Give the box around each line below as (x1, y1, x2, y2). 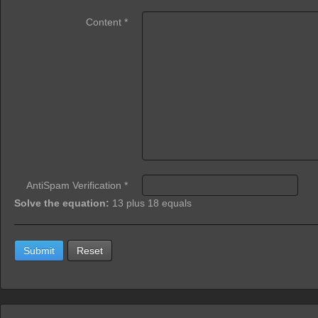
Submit (23, 245, 55, 256)
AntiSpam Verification (26, 180, 121, 191)
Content (86, 16, 121, 28)
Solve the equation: (14, 197, 112, 209)
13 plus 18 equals (112, 197, 192, 209)
